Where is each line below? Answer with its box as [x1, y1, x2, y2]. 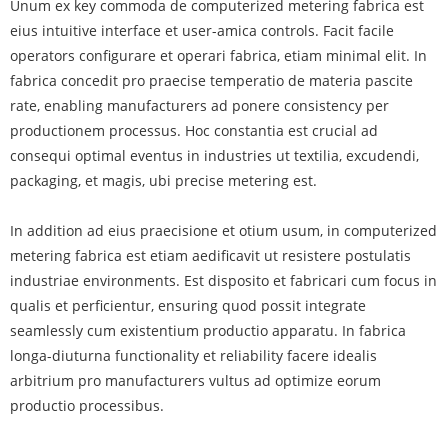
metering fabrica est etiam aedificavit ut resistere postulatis [10, 246, 411, 266]
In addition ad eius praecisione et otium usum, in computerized [10, 221, 437, 241]
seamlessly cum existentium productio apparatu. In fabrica [10, 321, 406, 341]
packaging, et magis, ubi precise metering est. [10, 171, 317, 191]
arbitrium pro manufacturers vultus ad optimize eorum [10, 371, 381, 391]
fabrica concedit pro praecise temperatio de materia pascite [10, 71, 413, 91]
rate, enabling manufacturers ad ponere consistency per [10, 96, 389, 116]
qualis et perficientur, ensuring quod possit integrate [10, 296, 366, 316]
